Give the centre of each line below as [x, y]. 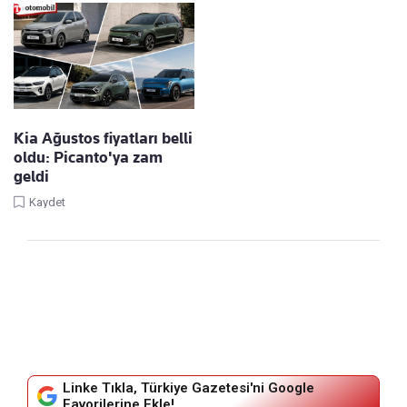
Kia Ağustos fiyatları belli [103, 139]
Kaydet [47, 203]
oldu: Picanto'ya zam [88, 158]
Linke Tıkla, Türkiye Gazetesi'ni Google [189, 388]
